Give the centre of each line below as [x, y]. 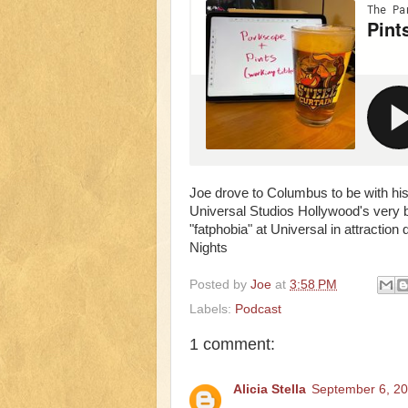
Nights [209, 247]
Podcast [258, 310]
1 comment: [232, 345]
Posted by [220, 284]
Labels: [212, 310]
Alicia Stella [270, 389]
